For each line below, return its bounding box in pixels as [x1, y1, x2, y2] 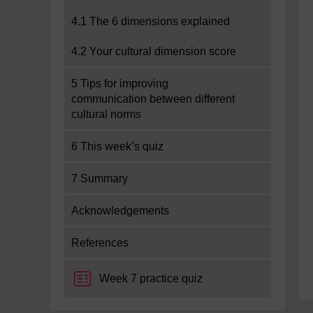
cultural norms [71, 108, 141, 120]
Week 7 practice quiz [99, 272, 203, 284]
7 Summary [71, 173, 128, 184]
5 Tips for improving [71, 78, 168, 89]
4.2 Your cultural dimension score [71, 45, 236, 57]
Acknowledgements [71, 205, 169, 217]
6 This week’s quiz [71, 140, 163, 152]
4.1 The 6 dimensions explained [71, 15, 230, 27]
